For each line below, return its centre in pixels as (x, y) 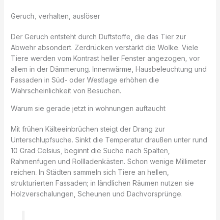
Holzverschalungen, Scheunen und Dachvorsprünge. (96, 193)
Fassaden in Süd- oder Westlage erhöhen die (85, 80)
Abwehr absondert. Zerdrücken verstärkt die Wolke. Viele (104, 47)
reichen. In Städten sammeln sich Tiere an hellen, (90, 172)
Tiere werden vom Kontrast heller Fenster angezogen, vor (105, 58)
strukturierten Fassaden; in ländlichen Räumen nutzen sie (102, 183)
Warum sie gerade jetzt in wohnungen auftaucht (88, 108)
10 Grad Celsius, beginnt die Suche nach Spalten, (90, 150)
